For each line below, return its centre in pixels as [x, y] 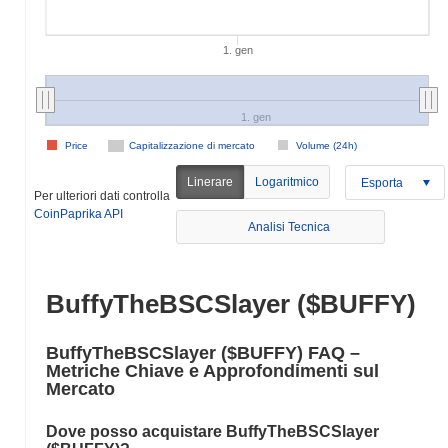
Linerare [210, 182]
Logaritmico [287, 182]
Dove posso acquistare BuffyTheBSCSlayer [212, 431]
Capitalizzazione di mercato [192, 145]
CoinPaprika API [78, 213]
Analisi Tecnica [289, 227]
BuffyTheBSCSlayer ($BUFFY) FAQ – [203, 353]
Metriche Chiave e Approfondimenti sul [212, 371]
